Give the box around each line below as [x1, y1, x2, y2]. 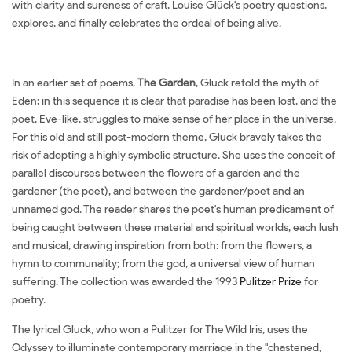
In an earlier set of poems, [12, 75, 137, 90]
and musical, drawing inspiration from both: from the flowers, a [12, 238, 312, 252]
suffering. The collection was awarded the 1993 [12, 274, 240, 288]
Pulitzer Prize [240, 274, 302, 288]
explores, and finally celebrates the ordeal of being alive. [12, 16, 281, 30]
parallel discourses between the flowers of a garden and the [12, 166, 300, 180]
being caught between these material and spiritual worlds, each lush [12, 220, 339, 234]
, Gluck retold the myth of [196, 75, 319, 90]
